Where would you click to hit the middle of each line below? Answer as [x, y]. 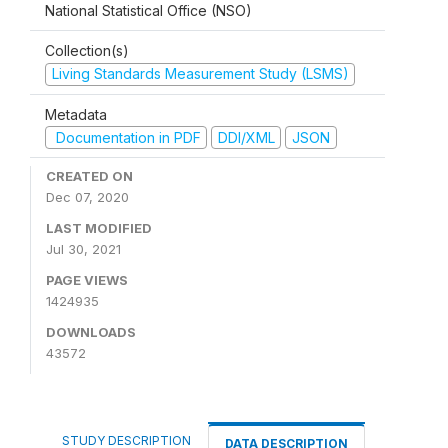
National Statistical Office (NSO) [148, 10]
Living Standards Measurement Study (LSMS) [200, 73]
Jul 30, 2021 [83, 249]
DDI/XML [246, 137]
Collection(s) [87, 50]
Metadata [76, 114]
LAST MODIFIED [99, 228]
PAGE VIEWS [87, 280]
